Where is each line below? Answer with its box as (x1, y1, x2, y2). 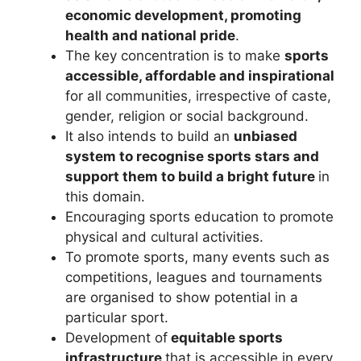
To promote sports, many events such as (65, 249, 330, 265)
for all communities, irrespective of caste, (65, 88, 331, 104)
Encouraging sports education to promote (65, 209, 334, 225)
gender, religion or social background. (65, 108, 313, 124)
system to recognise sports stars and (65, 148, 319, 164)
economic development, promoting (65, 7, 301, 23)
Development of (65, 330, 168, 346)
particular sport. (65, 309, 172, 326)
